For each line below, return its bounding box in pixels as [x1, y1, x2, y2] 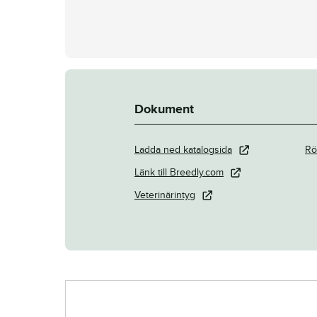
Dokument [134, 102, 194, 118]
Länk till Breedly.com [134, 166, 224, 179]
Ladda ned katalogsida [134, 144, 232, 156]
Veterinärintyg [134, 189, 195, 202]
